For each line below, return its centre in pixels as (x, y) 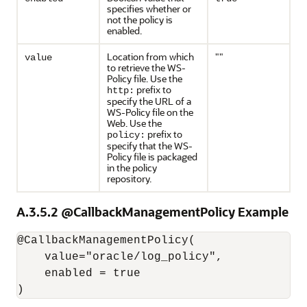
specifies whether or (149, 9)
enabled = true (79, 273)
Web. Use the (134, 123)
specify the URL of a (149, 101)
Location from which (150, 57)
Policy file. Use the (145, 78)
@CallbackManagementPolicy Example (175, 212)
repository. (129, 179)
